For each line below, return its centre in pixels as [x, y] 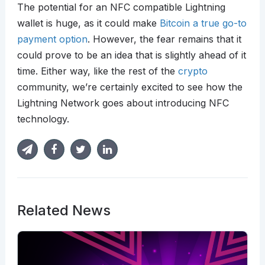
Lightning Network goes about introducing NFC [123, 103]
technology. [43, 119]
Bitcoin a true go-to [203, 23]
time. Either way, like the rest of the [97, 71]
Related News [64, 211]
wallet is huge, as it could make [88, 23]
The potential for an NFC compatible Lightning [121, 7]
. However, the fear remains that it [164, 39]
